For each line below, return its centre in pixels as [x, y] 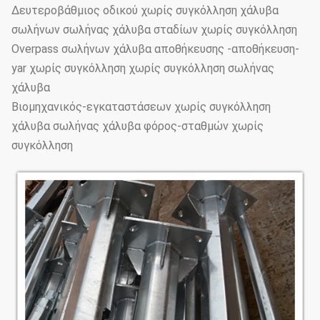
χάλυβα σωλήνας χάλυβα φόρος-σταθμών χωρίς [137, 126]
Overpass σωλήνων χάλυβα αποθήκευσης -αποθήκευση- [155, 49]
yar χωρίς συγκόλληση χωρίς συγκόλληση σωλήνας [143, 68]
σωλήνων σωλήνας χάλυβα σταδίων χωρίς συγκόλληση [154, 29]
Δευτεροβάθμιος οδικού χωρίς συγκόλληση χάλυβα [145, 10]
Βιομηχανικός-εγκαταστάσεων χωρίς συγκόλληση [141, 106]
